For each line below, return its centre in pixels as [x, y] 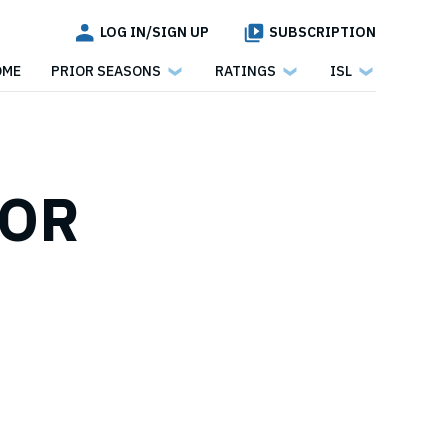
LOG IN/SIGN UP [154, 32]
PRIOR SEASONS [106, 70]
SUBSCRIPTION [322, 32]
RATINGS [245, 70]
